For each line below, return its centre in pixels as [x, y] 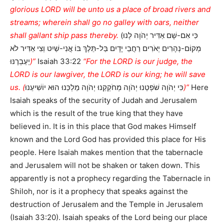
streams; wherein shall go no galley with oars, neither [104, 22]
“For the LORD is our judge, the [138, 61]
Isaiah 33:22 [59, 61]
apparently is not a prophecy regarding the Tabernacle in [110, 178]
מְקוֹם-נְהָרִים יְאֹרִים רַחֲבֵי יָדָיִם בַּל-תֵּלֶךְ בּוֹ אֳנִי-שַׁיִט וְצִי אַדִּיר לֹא [105, 48]
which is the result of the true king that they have [96, 113]
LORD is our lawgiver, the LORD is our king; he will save [108, 74]
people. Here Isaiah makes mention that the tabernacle [106, 152]
